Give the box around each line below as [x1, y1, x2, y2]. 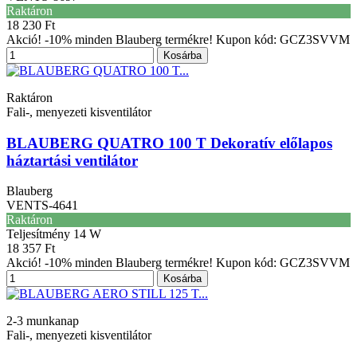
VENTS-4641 [6, 198, 78, 213]
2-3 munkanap [6, 314, 79, 328]
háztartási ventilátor [6, 151, 138, 169]
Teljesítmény [6, 227, 73, 241]
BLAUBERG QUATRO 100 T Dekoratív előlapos [6, 134, 332, 151]
